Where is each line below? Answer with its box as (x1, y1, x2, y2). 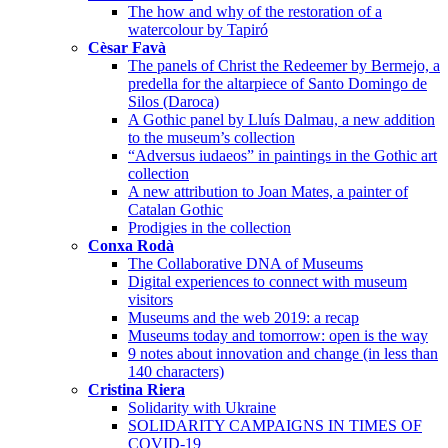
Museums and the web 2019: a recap (128, 308, 359, 326)
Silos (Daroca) (128, 92, 219, 110)
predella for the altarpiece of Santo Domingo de (128, 74, 427, 92)
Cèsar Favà (88, 38, 166, 56)
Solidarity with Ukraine (128, 398, 276, 416)
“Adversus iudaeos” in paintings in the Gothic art (128, 146, 437, 164)
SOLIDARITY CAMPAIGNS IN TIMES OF (128, 416, 422, 434)
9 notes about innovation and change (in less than (128, 344, 438, 362)
